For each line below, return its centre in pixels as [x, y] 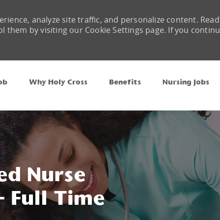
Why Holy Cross [58, 82]
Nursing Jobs [186, 82]
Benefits [125, 82]
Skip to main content [110, 65]
